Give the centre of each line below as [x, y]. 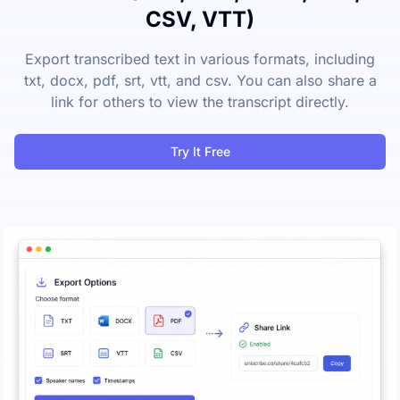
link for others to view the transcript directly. [200, 102]
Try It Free [200, 152]
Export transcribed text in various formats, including [200, 59]
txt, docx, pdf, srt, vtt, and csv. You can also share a [200, 81]
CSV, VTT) [200, 20]
